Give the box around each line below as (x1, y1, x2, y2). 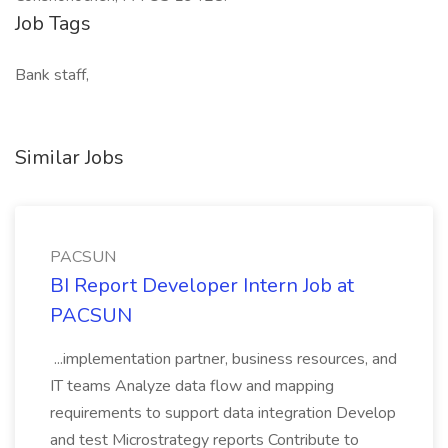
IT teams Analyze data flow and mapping (50, 375, 334, 397)
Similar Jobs (15, 144, 124, 171)
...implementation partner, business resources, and (50, 348, 397, 370)
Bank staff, (15, 64, 89, 86)
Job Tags (15, 10, 91, 37)
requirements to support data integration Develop (50, 402, 396, 424)
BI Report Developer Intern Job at (50, 272, 354, 299)
